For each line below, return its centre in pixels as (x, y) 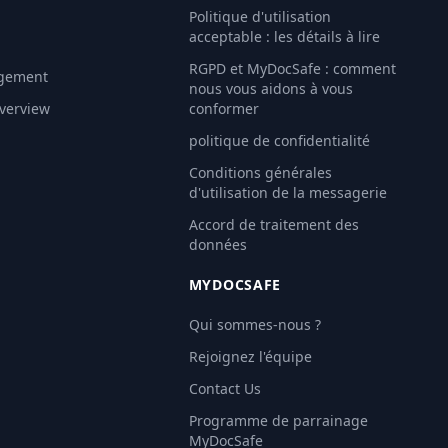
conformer (223, 108)
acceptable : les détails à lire (284, 36)
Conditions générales (260, 172)
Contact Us (224, 388)
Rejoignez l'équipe (250, 356)
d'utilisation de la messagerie (287, 192)
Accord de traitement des (273, 224)
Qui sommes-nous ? (254, 324)
